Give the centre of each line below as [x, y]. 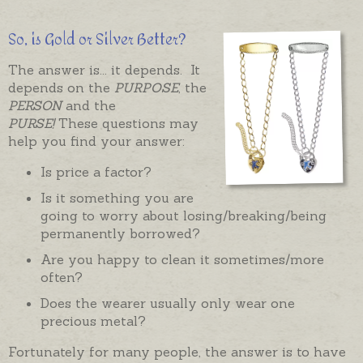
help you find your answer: [96, 141]
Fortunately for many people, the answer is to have [177, 351]
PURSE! [33, 123]
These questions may [128, 123]
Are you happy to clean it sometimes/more [182, 259]
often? [62, 277]
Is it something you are [117, 197]
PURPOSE [146, 87]
